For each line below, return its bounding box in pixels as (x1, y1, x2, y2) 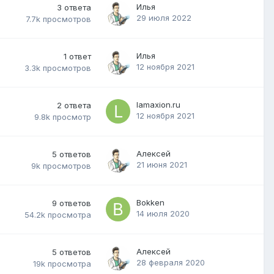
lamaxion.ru (136, 99, 180, 109)
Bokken (136, 197, 165, 207)
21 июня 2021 (136, 159, 187, 169)
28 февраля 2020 (136, 257, 205, 267)
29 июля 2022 (136, 12, 191, 23)
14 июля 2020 (136, 208, 190, 218)
